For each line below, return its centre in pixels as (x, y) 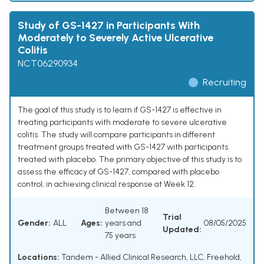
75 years (120, 236)
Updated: (182, 229)
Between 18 (127, 211)
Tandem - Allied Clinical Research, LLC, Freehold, (151, 258)
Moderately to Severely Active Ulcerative (115, 38)
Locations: (39, 258)
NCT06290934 (48, 64)
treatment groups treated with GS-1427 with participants (123, 147)
